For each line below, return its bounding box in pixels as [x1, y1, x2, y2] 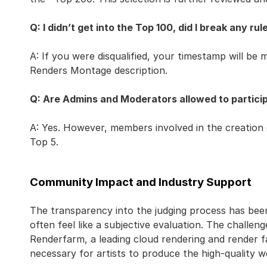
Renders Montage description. [30, 64, 167, 76]
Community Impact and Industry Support [30, 175, 252, 189]
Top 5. [30, 136, 58, 148]
